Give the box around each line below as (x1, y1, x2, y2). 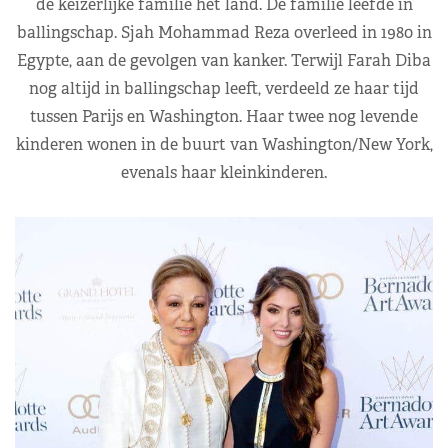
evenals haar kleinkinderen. (121, 161, 327, 183)
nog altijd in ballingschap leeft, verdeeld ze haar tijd (29, 77, 419, 99)
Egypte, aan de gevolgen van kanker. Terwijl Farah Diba (17, 49, 431, 71)
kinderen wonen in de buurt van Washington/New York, (15, 133, 433, 155)
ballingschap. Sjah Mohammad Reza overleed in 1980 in (16, 21, 432, 43)
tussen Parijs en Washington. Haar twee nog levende (30, 105, 418, 127)
